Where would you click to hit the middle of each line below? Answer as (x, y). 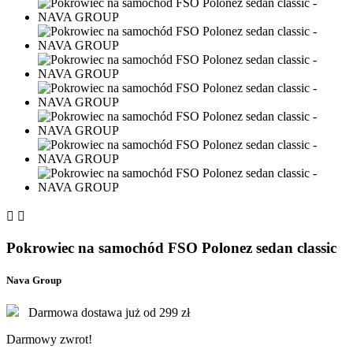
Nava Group (34, 281)
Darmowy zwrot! (49, 340)
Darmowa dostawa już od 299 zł (109, 313)
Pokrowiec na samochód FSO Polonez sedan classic (171, 247)
